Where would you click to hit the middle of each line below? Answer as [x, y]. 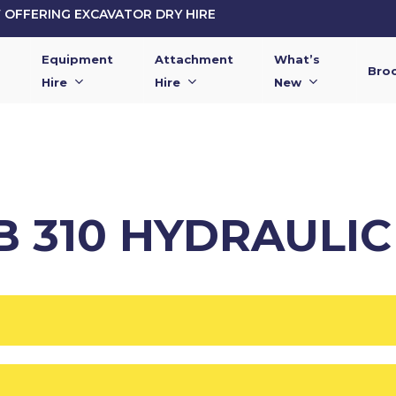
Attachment [194, 59]
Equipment [77, 59]
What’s [297, 59]
